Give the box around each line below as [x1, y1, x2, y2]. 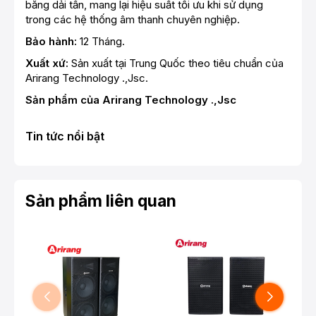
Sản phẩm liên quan [25, 191, 176, 212]
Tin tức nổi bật [25, 129, 104, 144]
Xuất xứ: [25, 56, 71, 71]
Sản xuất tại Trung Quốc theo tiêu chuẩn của [71, 56, 284, 71]
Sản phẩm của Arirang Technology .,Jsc [25, 93, 236, 107]
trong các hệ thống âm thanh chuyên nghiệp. [25, 13, 240, 27]
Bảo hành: [25, 35, 77, 49]
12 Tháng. [77, 35, 125, 49]
